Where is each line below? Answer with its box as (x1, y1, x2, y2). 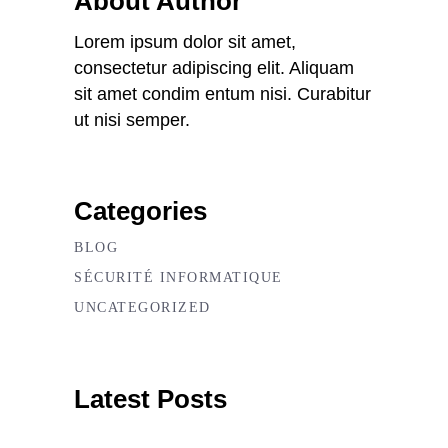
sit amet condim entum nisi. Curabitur (74, 84, 371, 104)
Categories (74, 196, 207, 226)
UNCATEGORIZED (74, 300, 211, 315)
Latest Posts (74, 384, 227, 414)
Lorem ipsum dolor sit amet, (74, 32, 296, 52)
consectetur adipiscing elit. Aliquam (74, 58, 354, 78)
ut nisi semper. (74, 110, 190, 130)
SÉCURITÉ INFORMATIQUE (74, 270, 283, 285)
